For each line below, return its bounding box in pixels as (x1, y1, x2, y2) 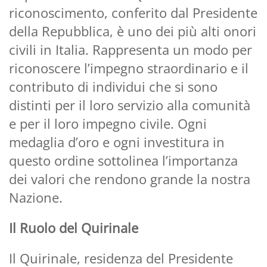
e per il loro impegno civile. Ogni (9, 114, 207, 132)
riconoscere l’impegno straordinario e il (9, 58, 249, 77)
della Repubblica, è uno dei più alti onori (9, 21, 256, 40)
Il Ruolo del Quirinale (9, 218, 138, 237)
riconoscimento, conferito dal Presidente (9, 3, 257, 21)
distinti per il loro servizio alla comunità (9, 95, 250, 114)
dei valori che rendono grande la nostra (9, 169, 250, 188)
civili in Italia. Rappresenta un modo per (9, 40, 252, 58)
